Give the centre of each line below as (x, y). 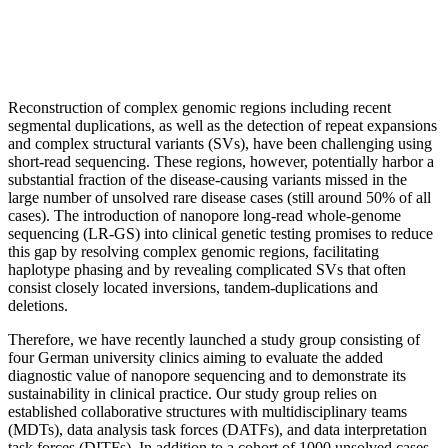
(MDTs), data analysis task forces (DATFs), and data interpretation (217, 430)
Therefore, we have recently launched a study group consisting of (214, 340)
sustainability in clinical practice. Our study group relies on (192, 394)
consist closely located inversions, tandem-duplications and (193, 288)
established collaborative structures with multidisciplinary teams (207, 412)
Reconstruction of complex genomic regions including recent (199, 108)
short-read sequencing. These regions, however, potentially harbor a (221, 162)
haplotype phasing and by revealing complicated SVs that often (207, 270)
